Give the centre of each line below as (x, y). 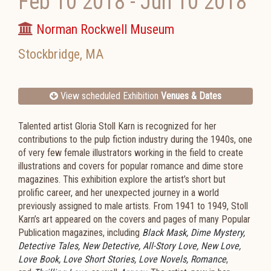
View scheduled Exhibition (109, 96)
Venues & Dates (191, 96)
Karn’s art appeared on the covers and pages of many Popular (134, 219)
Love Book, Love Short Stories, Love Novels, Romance (122, 259)
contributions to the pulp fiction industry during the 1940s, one (135, 139)
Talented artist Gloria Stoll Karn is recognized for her (117, 126)
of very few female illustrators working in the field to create (131, 153)
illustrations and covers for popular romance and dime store (131, 166)
